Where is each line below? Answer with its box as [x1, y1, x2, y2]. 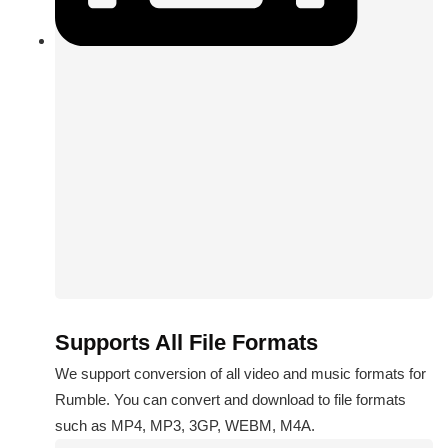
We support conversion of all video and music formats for [55, 365, 426, 383]
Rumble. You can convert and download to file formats [55, 391, 406, 409]
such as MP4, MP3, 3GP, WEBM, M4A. [55, 417, 315, 435]
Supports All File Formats [55, 330, 318, 356]
